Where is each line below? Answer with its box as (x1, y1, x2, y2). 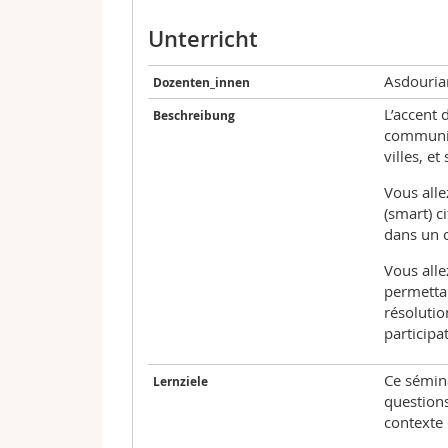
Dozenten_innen (153, 74, 250, 92)
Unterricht (148, 24, 258, 55)
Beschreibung (153, 107, 235, 125)
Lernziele (153, 373, 208, 391)
